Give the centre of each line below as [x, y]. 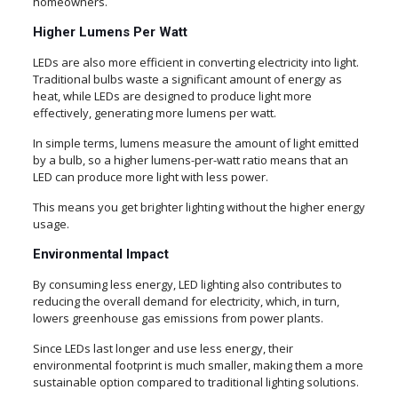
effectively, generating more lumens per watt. [154, 113]
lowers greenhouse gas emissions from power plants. [178, 318]
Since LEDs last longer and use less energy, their [163, 349]
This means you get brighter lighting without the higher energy [199, 207]
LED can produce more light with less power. [150, 177]
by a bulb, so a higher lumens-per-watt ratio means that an [190, 160]
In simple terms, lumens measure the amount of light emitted [195, 143]
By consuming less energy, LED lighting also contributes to [187, 285]
